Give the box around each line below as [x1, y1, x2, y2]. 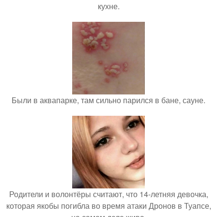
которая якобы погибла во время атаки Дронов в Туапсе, [6, 200, 211, 211]
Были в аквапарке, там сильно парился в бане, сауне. [12, 94, 205, 106]
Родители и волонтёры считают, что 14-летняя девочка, [9, 188, 208, 200]
